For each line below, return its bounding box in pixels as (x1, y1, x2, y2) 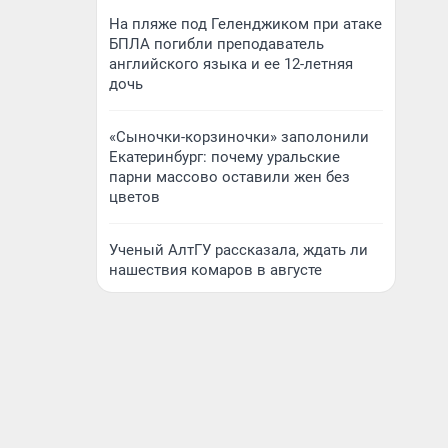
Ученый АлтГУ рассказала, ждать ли (109, 241, 368, 259)
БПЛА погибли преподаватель (109, 35, 324, 53)
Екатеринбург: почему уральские (109, 148, 340, 166)
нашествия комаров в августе (109, 261, 322, 279)
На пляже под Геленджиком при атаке (109, 15, 382, 33)
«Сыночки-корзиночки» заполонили (109, 128, 369, 146)
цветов (109, 188, 160, 206)
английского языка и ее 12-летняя (109, 55, 353, 73)
